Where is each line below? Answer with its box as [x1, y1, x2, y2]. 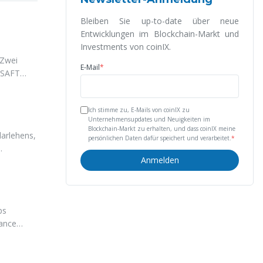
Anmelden [140, 154, 179, 166]
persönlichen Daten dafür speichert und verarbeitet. [88, 134, 231, 142]
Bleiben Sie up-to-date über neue [80, 15, 239, 26]
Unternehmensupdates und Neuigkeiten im [88, 115, 210, 123]
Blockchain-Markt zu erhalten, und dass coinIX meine [88, 124, 235, 133]
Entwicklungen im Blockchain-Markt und [80, 28, 239, 39]
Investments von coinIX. [80, 41, 171, 52]
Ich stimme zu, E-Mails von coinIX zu [88, 106, 190, 114]
